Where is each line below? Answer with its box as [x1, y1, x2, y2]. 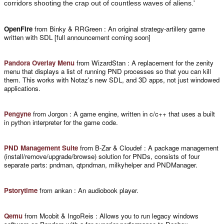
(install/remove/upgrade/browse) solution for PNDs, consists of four [4, 151, 199, 161]
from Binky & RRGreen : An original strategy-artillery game [32, 23, 205, 33]
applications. [4, 83, 40, 93]
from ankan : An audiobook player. [37, 185, 138, 195]
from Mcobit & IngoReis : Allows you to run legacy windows [22, 210, 198, 220]
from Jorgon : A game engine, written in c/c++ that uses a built [31, 108, 215, 118]
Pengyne [4, 108, 31, 118]
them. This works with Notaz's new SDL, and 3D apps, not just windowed [4, 74, 219, 84]
